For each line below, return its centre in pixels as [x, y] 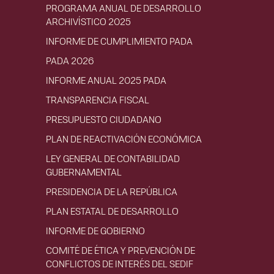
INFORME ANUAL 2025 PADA [106, 80]
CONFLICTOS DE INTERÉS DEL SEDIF [120, 264]
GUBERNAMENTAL [84, 172]
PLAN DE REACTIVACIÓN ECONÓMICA [124, 139]
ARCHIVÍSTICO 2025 [88, 21]
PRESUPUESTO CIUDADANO [104, 119]
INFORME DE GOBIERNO [95, 231]
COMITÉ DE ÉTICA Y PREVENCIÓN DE [120, 250]
